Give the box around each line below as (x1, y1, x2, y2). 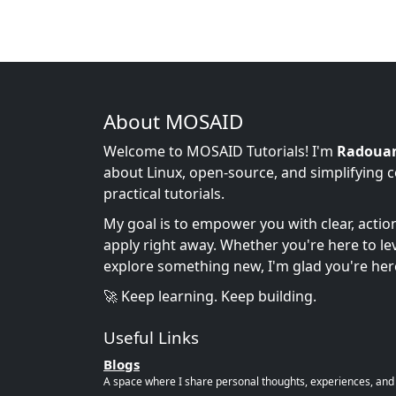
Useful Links (103, 326, 199, 349)
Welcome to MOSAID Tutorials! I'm (103, 141, 337, 162)
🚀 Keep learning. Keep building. (103, 286, 316, 307)
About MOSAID (103, 108, 243, 136)
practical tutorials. (103, 184, 225, 204)
